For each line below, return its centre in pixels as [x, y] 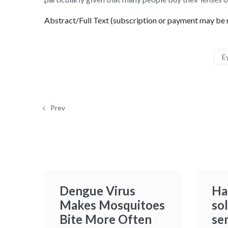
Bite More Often [106, 219]
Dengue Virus [97, 191]
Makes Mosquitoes [112, 205]
